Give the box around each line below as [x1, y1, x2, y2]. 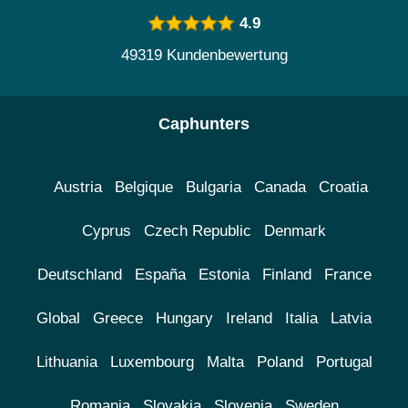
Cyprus [82, 222, 131, 240]
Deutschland [36, 266, 122, 284]
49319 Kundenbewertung [120, 46, 288, 65]
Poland [256, 353, 303, 372]
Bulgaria [185, 178, 241, 197]
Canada [253, 178, 306, 197]
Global [36, 310, 80, 328]
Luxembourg [109, 353, 194, 372]
